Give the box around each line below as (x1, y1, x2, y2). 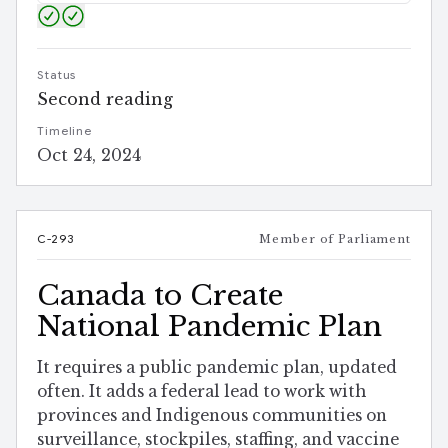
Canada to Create (37, 278, 283, 314)
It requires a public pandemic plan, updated (37, 358, 397, 378)
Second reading (37, 89, 173, 110)
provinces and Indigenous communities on (37, 406, 387, 426)
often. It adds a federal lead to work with (37, 382, 366, 402)
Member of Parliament (259, 232, 411, 247)
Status (37, 68, 77, 83)
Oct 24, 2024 (37, 145, 141, 166)
